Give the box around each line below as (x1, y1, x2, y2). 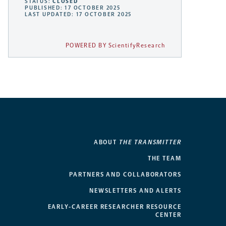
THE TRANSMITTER (119, 139, 182, 146)
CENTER (155, 211, 182, 219)
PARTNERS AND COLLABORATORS (69, 171, 182, 179)
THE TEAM (147, 155, 182, 162)
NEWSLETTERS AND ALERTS (89, 187, 182, 195)
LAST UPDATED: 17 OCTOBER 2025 (25, 11, 132, 18)
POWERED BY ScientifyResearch (65, 42, 165, 49)
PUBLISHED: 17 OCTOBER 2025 (25, 5, 121, 12)
